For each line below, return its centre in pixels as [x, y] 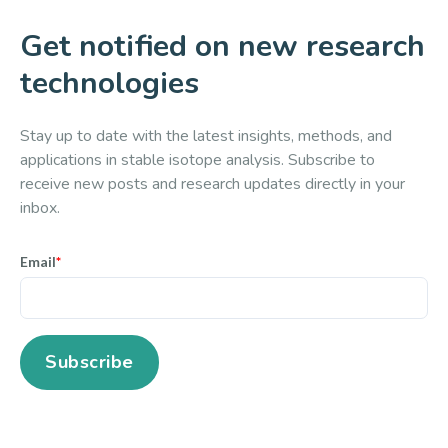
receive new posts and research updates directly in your [212, 184]
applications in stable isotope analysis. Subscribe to [197, 160]
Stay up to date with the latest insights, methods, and [206, 136]
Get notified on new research [222, 47]
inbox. [40, 208]
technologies [109, 84]
